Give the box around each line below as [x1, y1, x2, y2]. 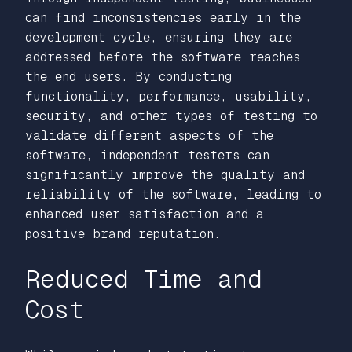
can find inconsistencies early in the [25, 9, 301, 25]
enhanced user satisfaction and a [25, 206, 264, 222]
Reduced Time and [25, 264, 262, 293]
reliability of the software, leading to [25, 186, 321, 202]
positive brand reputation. [25, 225, 221, 241]
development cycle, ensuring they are [25, 29, 292, 45]
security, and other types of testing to [25, 108, 317, 123]
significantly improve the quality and [25, 167, 305, 182]
